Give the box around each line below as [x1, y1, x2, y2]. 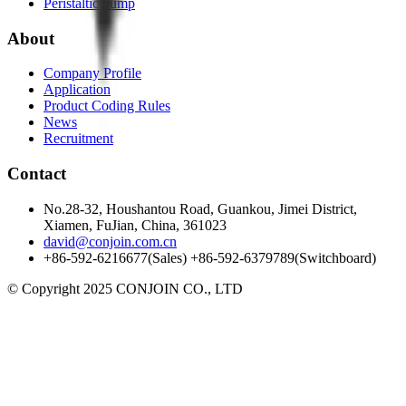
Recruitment [43, 130, 113, 147]
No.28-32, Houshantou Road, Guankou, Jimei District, [43, 200, 357, 217]
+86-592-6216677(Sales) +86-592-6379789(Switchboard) [43, 249, 376, 266]
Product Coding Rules [43, 98, 170, 114]
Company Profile [43, 65, 141, 82]
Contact [7, 164, 66, 184]
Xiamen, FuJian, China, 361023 [43, 217, 227, 233]
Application [43, 82, 111, 98]
